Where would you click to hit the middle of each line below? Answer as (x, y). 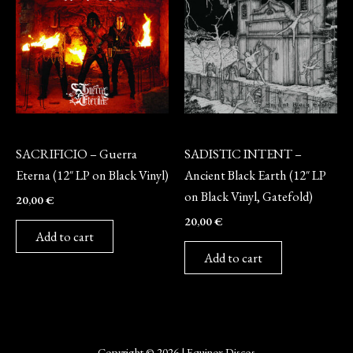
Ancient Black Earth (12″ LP (255, 175)
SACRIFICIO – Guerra (76, 154)
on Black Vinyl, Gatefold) (249, 197)
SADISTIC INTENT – (243, 154)
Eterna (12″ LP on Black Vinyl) (92, 175)
